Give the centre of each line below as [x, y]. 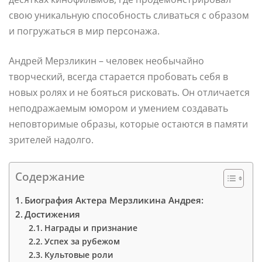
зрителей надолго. [51, 139]
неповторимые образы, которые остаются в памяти [128, 124]
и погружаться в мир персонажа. [84, 31]
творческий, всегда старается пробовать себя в [118, 76]
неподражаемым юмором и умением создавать [118, 108]
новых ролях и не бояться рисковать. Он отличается [129, 92]
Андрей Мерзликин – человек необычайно [106, 61]
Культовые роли [79, 254]
